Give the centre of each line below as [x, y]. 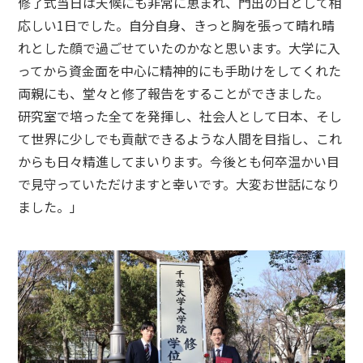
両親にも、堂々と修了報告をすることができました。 [174, 93]
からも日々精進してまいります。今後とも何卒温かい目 [179, 161]
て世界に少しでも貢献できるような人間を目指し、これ [180, 138]
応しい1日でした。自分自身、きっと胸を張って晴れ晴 [177, 25]
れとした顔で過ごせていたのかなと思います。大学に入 [179, 47]
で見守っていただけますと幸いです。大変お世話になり [179, 184]
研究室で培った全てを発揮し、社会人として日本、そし [180, 115]
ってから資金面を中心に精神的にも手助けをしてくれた [180, 70]
